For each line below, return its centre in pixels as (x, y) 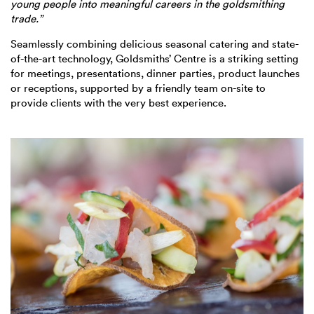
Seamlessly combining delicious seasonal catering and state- (155, 44)
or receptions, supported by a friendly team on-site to (138, 88)
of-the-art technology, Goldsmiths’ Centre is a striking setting (155, 59)
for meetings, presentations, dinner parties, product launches (155, 74)
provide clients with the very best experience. (120, 103)
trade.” (27, 19)
